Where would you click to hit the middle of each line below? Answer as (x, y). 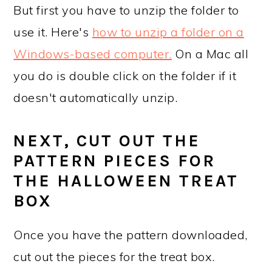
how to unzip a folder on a (168, 32)
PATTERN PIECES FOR (115, 161)
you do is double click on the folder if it (125, 76)
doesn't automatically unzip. (96, 97)
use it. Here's (53, 32)
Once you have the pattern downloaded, (131, 235)
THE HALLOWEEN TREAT (126, 181)
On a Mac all (210, 54)
